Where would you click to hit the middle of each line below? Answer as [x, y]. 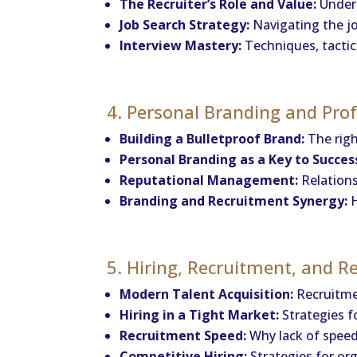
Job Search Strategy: [185, 24]
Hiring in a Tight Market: [200, 314]
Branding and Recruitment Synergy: [234, 200]
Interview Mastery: [181, 45]
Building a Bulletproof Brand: [212, 138]
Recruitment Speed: [183, 335]
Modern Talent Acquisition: [207, 294]
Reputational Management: [209, 180]
